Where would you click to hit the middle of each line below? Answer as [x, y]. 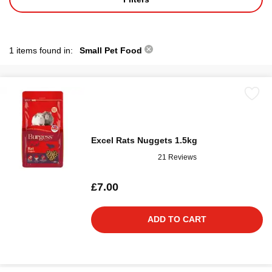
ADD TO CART [177, 219]
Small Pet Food [112, 50]
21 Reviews [177, 157]
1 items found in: [42, 50]
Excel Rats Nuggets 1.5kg [144, 140]
